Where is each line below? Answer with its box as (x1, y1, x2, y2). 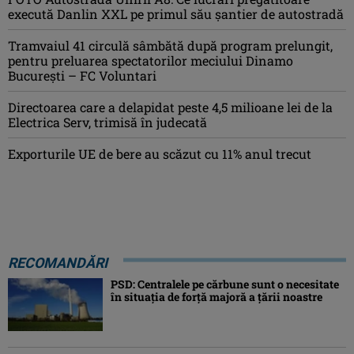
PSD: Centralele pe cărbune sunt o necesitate (111, 276, 339, 292)
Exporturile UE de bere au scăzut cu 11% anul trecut (8, 145, 311, 162)
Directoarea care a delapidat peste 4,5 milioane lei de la (8, 98, 333, 115)
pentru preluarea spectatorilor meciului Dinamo (8, 51, 293, 69)
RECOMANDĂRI (8, 254, 107, 271)
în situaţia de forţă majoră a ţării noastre (111, 288, 322, 304)
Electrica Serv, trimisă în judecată (8, 113, 207, 130)
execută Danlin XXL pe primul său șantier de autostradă (8, 5, 344, 22)
